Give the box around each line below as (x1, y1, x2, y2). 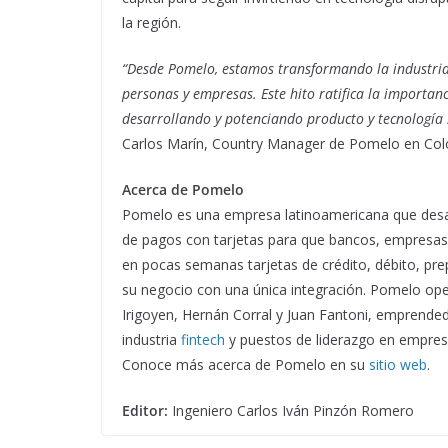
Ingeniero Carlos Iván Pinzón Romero (172, 400, 414, 420)
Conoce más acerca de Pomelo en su (122, 354, 369, 374)
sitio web (369, 354, 427, 374)
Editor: (122, 400, 172, 420)
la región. (122, 12, 181, 32)
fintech (181, 329, 229, 349)
